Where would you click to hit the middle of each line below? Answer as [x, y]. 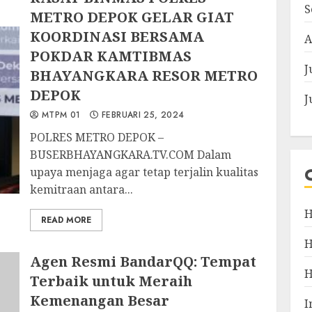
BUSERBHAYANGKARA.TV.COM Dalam [131, 155]
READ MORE [67, 220]
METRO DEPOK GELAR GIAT [132, 17]
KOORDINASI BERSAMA [117, 37]
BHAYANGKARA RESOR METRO [144, 76]
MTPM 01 [60, 115]
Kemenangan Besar [100, 301]
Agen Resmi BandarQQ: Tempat [143, 262]
